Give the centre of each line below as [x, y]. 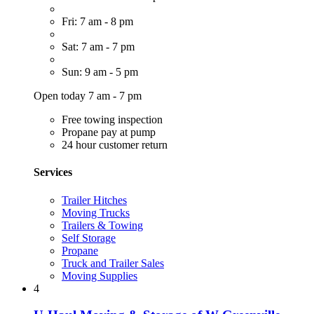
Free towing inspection [112, 120]
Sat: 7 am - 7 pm [98, 47]
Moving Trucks [96, 212]
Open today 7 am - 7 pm [88, 96]
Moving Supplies [100, 275]
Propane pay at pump [109, 132]
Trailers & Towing [102, 225]
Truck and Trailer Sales [113, 263]
